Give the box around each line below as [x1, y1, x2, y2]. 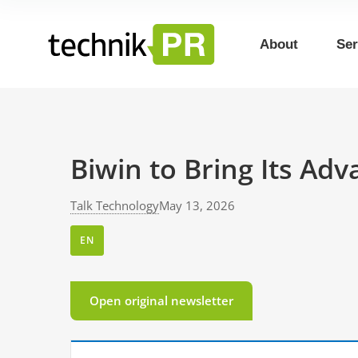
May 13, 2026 [159, 197, 235, 213]
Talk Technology [70, 197, 159, 213]
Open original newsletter [89, 292, 233, 308]
